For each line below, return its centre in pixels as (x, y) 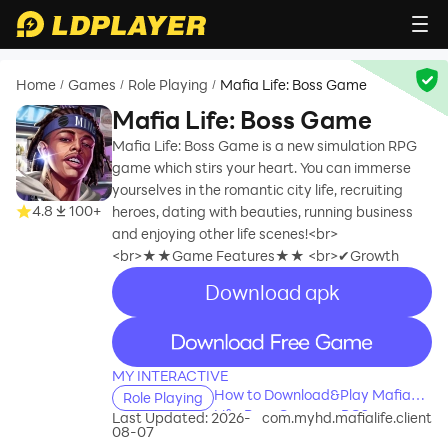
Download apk (272, 292)
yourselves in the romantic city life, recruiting (257, 189)
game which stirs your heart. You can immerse (261, 167)
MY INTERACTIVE (170, 375)
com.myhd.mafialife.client (347, 417)
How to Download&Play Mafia (312, 394)
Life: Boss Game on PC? (291, 414)
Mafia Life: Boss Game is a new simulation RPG (264, 145)
